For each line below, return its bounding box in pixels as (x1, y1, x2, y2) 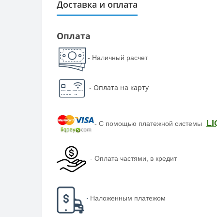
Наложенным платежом (90, 194, 166, 202)
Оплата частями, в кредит (94, 155, 177, 163)
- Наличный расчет (87, 53, 148, 62)
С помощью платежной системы (98, 119, 204, 127)
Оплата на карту (93, 83, 149, 93)
